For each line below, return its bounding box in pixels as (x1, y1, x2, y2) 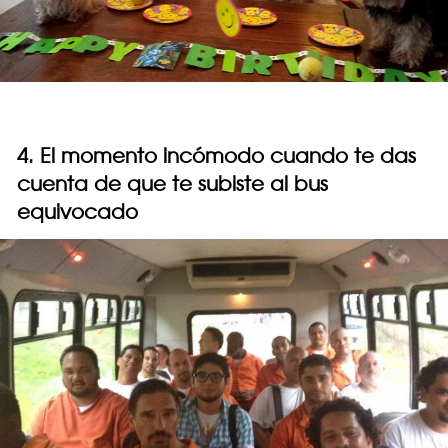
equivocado (17, 199, 138, 225)
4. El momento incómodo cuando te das (17, 143, 416, 169)
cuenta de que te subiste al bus (17, 171, 328, 197)
